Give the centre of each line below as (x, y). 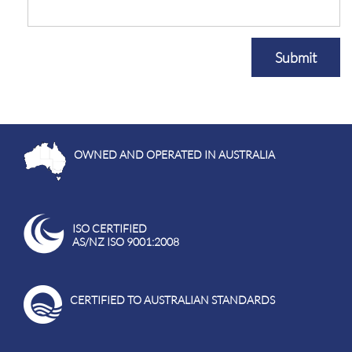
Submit (296, 57)
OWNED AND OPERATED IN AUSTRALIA (174, 154)
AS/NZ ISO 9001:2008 (126, 242)
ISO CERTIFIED (110, 228)
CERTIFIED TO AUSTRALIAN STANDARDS (172, 300)
